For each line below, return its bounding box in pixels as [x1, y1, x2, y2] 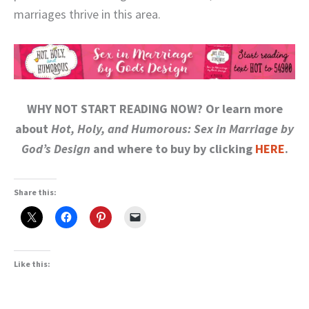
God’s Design [21, 141, 90, 157]
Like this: [14, 259, 50, 270]
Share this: [14, 187, 57, 198]
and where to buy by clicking [90, 141, 255, 157]
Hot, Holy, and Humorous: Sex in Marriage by [51, 121, 294, 137]
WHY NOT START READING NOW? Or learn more [26, 101, 283, 117]
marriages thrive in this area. [14, 6, 161, 23]
